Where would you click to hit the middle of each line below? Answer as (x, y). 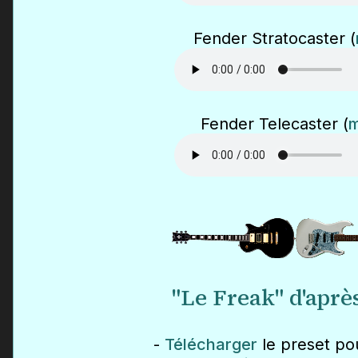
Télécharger (211, 345)
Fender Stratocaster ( (274, 39)
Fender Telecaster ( (274, 124)
